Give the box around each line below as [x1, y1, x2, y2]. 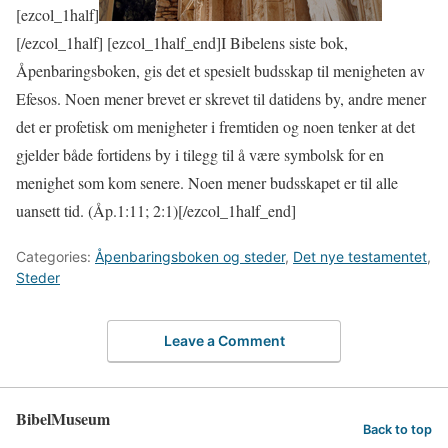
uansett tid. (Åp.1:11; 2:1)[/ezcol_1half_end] [16, 200, 296, 222]
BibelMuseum [16, 406, 110, 430]
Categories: [16, 248, 95, 266]
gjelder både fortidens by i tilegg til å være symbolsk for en [16, 144, 384, 166]
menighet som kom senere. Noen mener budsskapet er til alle [16, 172, 398, 194]
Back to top [363, 421, 432, 437]
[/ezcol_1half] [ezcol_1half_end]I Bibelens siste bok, [16, 32, 348, 54]
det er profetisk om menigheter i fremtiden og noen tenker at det [16, 116, 415, 138]
